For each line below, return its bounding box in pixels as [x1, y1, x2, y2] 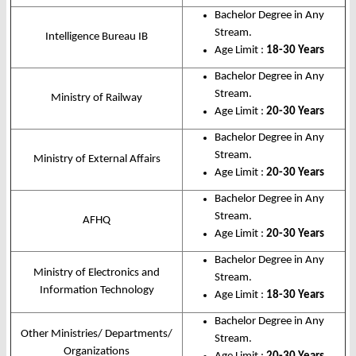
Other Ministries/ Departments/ [21, 328, 172, 341]
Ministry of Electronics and [33, 267, 160, 280]
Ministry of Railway [51, 92, 142, 105]
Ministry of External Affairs [33, 153, 161, 166]
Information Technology [39, 284, 154, 297]
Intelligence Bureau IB [45, 31, 148, 44]
